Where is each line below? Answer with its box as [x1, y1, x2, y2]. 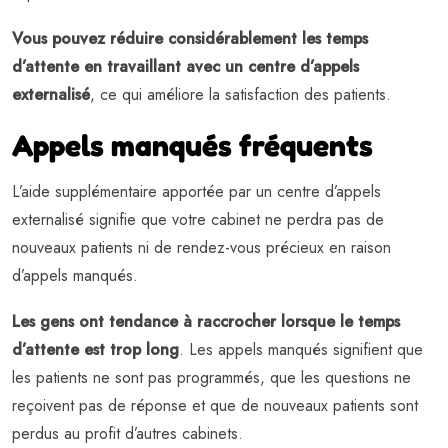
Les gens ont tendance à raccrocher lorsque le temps [12, 310, 400, 334]
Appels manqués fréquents [12, 127, 373, 164]
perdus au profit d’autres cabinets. [12, 422, 243, 446]
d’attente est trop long [12, 338, 179, 362]
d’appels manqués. [12, 264, 138, 288]
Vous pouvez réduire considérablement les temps [12, 27, 368, 51]
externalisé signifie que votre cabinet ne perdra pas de [12, 208, 384, 232]
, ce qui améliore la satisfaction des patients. [90, 83, 391, 107]
